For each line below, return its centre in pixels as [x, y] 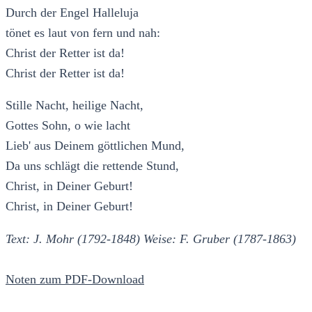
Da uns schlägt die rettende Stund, [92, 166]
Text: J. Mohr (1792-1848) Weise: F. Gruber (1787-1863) [151, 239]
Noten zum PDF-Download [75, 279]
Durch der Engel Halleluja [72, 12]
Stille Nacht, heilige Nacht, [75, 106]
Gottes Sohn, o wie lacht [68, 126]
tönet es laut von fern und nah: [83, 32]
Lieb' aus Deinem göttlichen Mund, [95, 146]
